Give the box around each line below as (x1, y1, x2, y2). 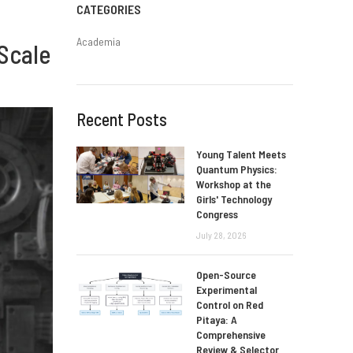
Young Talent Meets (196, 147, 287, 162)
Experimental (196, 283, 258, 297)
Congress (196, 207, 239, 221)
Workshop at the (196, 177, 272, 191)
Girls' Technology (196, 192, 273, 206)
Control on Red (196, 298, 264, 312)
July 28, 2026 (196, 229, 247, 241)
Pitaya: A (196, 313, 238, 327)
